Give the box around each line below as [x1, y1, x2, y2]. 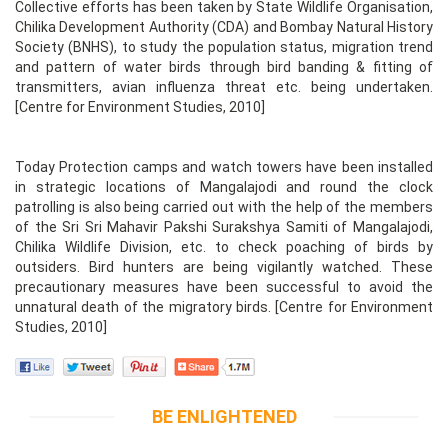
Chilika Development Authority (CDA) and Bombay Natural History [15, 18, 433, 35]
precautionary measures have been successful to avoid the [15, 278, 433, 295]
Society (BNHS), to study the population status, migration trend [15, 38, 433, 55]
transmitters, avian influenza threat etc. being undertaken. [15, 78, 433, 95]
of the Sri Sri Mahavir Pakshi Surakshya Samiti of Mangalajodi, [15, 218, 433, 235]
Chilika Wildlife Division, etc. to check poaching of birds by [15, 238, 433, 255]
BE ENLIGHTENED [151, 405, 297, 427]
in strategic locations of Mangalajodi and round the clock [15, 178, 433, 195]
